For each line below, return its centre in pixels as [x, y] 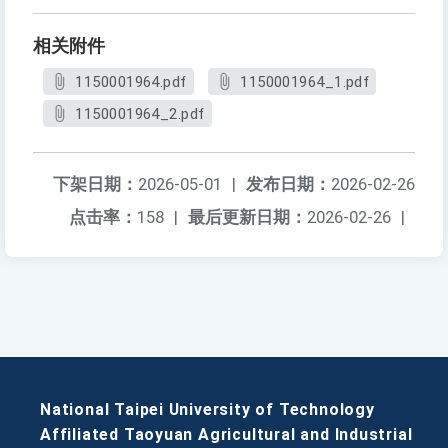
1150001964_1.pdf [305, 82]
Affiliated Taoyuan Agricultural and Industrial [226, 435]
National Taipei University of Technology [207, 410]
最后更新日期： [247, 217]
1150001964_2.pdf [140, 114]
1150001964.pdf [131, 82]
